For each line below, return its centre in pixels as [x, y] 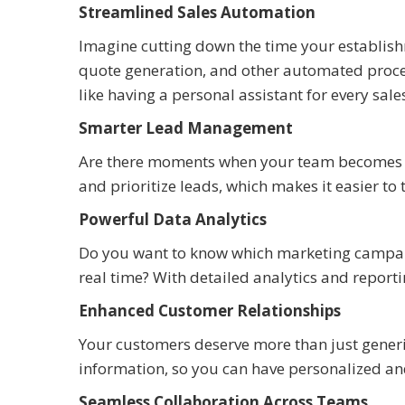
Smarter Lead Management [186, 128]
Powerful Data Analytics [173, 220]
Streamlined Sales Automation [197, 13]
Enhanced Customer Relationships [210, 311]
